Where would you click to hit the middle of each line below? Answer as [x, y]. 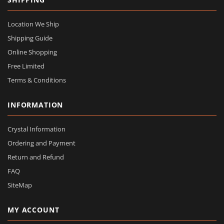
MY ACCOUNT [33, 209]
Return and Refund [36, 157]
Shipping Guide [30, 38]
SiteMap [20, 185]
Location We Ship [33, 24]
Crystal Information [36, 129]
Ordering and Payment [41, 143]
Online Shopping [32, 52]
